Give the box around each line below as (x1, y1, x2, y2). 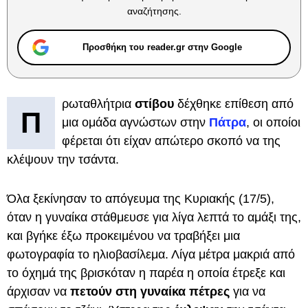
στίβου (135, 97, 177, 111)
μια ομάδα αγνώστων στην (62, 115, 209, 129)
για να (233, 285, 265, 298)
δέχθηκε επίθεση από (177, 97, 294, 111)
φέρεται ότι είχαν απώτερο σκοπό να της (62, 134, 280, 148)
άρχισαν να (7, 285, 70, 298)
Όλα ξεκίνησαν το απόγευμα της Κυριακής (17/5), (7, 192, 274, 206)
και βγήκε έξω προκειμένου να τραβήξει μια (7, 229, 240, 243)
